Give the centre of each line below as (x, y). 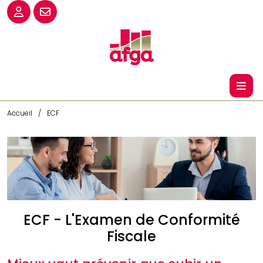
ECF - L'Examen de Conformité (131, 220)
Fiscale (131, 237)
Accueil (20, 113)
